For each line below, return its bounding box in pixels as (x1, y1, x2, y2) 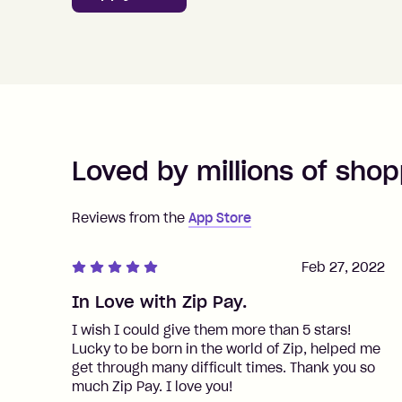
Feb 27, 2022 (301, 259, 385, 275)
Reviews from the (72, 209, 185, 226)
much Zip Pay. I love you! (72, 379, 233, 395)
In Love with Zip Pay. (72, 292, 247, 312)
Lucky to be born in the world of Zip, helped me (72, 341, 380, 357)
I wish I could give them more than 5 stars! (72, 322, 352, 338)
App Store (188, 209, 251, 226)
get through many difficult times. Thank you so (72, 360, 375, 376)
